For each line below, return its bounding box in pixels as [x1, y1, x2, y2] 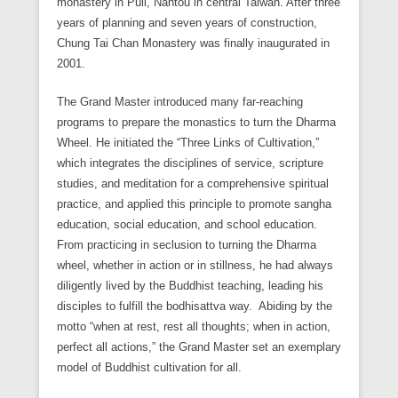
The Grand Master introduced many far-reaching [57, 95, 303, 109]
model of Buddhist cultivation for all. [57, 361, 242, 375]
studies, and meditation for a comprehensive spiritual [57, 177, 329, 191]
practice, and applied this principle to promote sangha [57, 197, 331, 211]
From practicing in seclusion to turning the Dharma [57, 238, 316, 252]
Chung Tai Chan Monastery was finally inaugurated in [57, 36, 330, 51]
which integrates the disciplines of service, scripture [57, 156, 323, 171]
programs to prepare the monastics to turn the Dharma [57, 115, 336, 130]
